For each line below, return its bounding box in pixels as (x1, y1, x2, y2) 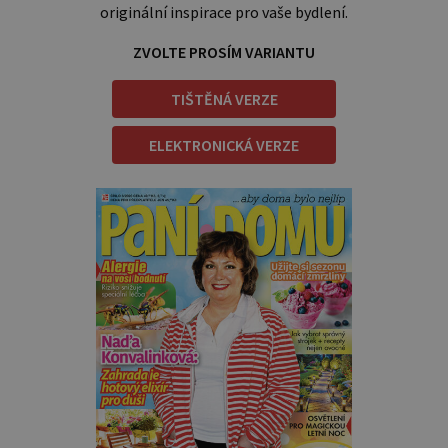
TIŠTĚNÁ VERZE (170, 89, 278, 110)
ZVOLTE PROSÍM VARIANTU (133, 42, 315, 63)
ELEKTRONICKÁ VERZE (149, 135, 299, 156)
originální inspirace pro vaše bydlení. (100, 2, 348, 23)
